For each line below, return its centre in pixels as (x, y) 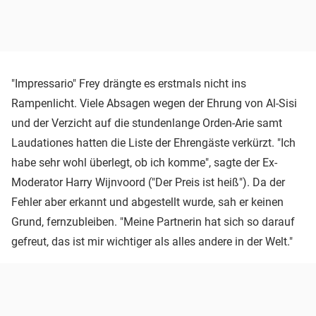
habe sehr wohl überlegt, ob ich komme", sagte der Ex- (144, 162)
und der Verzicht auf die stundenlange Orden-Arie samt (147, 123)
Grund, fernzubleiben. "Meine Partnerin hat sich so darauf (153, 221)
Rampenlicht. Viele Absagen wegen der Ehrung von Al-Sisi (154, 103)
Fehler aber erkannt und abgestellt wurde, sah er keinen (147, 202)
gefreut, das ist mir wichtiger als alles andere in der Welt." (152, 241)
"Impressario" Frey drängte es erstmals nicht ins (129, 83)
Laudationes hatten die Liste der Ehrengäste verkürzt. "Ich (153, 142)
